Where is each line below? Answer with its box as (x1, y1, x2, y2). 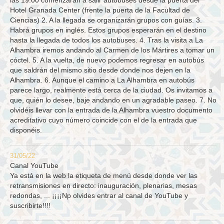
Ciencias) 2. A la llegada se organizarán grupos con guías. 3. (10, 16, 202, 24)
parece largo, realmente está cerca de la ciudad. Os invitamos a (10, 86, 212, 94)
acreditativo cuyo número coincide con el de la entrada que (10, 116, 197, 124)
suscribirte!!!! (10, 201, 50, 210)
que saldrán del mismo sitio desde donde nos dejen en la (10, 66, 190, 74)
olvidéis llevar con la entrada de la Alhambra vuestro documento (10, 106, 212, 114)
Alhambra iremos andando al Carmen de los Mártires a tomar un (10, 46, 214, 54)
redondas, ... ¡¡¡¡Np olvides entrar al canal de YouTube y (10, 191, 188, 200)
